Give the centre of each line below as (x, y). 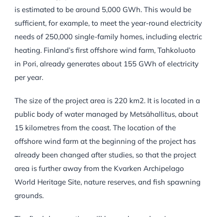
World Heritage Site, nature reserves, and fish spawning (107, 182)
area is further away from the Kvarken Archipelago (99, 169)
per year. (29, 77)
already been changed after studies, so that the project (105, 155)
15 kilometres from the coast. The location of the (95, 128)
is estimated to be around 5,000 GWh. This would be (103, 10)
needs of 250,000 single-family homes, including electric (108, 37)
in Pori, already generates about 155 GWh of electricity (106, 64)
